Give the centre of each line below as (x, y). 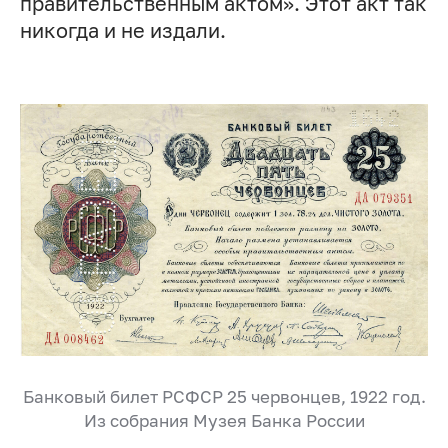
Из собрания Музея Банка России (224, 421)
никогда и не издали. (122, 31)
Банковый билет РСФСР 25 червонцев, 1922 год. (224, 397)
